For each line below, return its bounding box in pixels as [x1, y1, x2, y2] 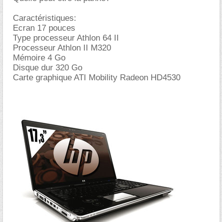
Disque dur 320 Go [13, 63, 82, 72]
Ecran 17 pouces [13, 23, 75, 33]
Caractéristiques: [13, 13, 76, 23]
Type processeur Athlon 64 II [13, 33, 119, 43]
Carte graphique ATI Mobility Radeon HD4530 [13, 73, 180, 82]
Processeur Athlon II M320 [13, 43, 111, 53]
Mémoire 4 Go [13, 53, 65, 62]
